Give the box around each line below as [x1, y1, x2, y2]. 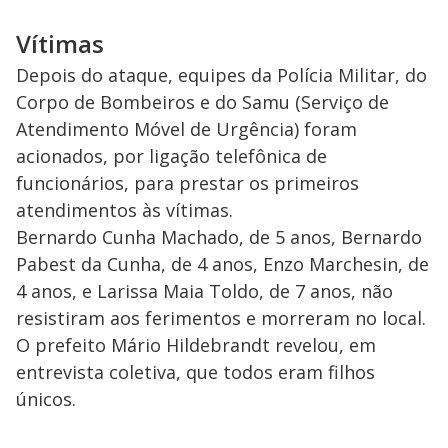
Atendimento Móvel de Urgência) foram [16, 117, 357, 142]
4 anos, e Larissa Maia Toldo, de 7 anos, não [16, 279, 393, 304]
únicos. [16, 387, 76, 412]
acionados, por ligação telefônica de [16, 144, 327, 169]
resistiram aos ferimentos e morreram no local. [16, 306, 426, 331]
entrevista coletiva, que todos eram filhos [16, 360, 375, 385]
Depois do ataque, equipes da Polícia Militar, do [16, 63, 427, 88]
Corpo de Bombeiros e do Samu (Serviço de [16, 90, 389, 115]
